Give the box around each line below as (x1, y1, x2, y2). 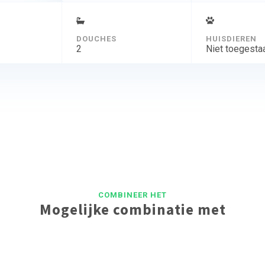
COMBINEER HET (98, 190, 167, 199)
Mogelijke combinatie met (39, 199, 226, 219)
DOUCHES (76, 34, 117, 43)
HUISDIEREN (205, 34, 257, 43)
